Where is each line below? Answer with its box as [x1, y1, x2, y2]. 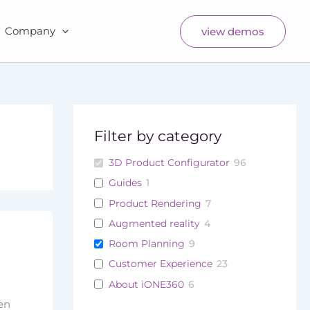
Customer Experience [108, 257, 212, 271]
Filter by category [93, 127, 221, 145]
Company [4, 24, 55, 37]
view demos [201, 24, 264, 38]
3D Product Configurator [108, 156, 230, 169]
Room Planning [108, 237, 185, 250]
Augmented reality [108, 217, 200, 230]
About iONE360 [108, 277, 184, 291]
